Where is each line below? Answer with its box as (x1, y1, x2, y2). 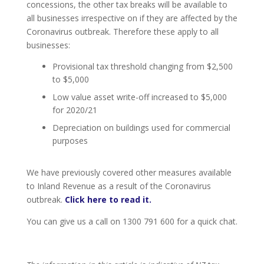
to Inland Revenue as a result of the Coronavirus (26, 180, 211, 192)
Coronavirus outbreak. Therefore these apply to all (26, 26, 219, 38)
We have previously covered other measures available (26, 167, 232, 179)
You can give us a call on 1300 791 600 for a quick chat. (26, 216, 237, 227)
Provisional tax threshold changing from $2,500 (52, 61, 233, 72)
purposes (52, 135, 88, 147)
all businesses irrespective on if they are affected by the (26, 12, 237, 24)
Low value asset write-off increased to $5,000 (52, 91, 227, 103)
